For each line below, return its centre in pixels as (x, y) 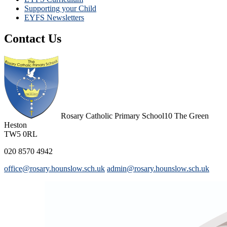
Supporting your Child (60, 8)
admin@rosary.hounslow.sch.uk (158, 169)
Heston (15, 125)
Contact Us (33, 39)
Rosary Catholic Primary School (112, 116)
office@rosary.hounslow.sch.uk (54, 169)
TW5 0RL (21, 134)
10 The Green (186, 116)
